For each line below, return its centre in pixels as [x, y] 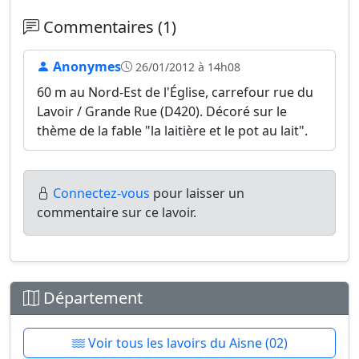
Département [91, 298]
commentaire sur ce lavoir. [117, 212]
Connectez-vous [101, 193]
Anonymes [85, 67]
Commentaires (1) [108, 27]
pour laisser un [197, 193]
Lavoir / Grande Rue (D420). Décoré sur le [162, 111]
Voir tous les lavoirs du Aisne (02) [186, 343]
